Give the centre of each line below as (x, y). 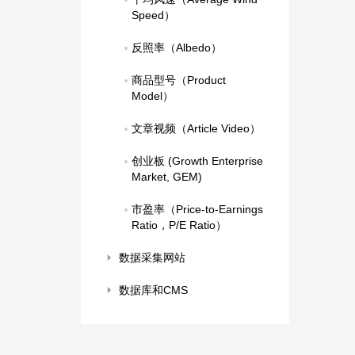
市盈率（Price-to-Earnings (197, 209)
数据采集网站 (152, 258)
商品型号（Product (179, 80)
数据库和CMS (153, 290)
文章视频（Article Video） (196, 128)
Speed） (153, 15)
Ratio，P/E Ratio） (179, 225)
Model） (153, 96)
